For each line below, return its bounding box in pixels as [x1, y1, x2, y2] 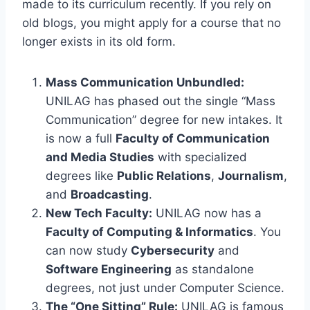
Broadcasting [71, 187, 149, 201]
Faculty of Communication [116, 131, 270, 145]
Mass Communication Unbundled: [46, 75, 244, 89]
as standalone [172, 262, 254, 276]
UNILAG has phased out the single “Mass [46, 93, 275, 108]
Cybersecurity [131, 243, 215, 257]
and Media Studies [46, 149, 154, 164]
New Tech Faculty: [46, 206, 152, 220]
